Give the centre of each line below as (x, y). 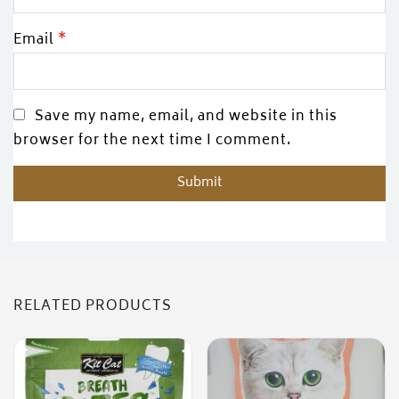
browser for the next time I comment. (152, 142)
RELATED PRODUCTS (93, 307)
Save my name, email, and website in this (186, 118)
